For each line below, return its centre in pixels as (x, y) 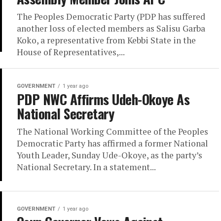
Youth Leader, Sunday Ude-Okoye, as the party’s (110, 155)
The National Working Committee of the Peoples (112, 131)
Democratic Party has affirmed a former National (112, 143)
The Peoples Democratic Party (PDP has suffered (111, 17)
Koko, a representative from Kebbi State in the (106, 40)
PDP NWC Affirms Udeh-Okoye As (103, 99)
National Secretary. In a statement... (86, 167)
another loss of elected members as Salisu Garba (111, 28)
